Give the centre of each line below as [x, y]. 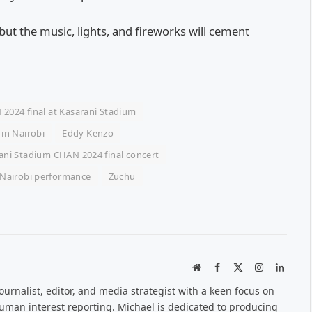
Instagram [282, 267]
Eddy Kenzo [88, 133]
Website [216, 267]
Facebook [238, 267]
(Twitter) [260, 281]
